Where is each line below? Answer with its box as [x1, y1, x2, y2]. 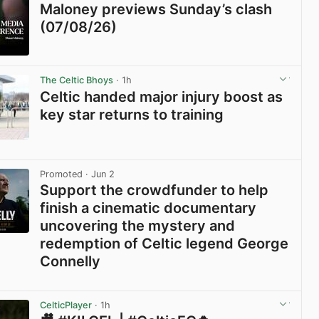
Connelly [40, 252, 101, 270]
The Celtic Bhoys [40, 75, 114, 86]
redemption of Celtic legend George [40, 234, 289, 252]
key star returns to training [40, 105, 224, 123]
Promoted [40, 168, 83, 179]
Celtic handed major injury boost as [40, 88, 283, 105]
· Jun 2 [83, 168, 115, 179]
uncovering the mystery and [40, 216, 236, 234]
